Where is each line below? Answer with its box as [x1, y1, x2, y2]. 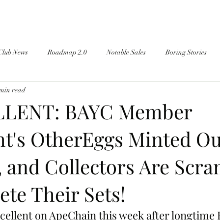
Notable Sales [107, 48, 146, 56]
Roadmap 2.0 [48, 48, 87, 56]
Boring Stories [165, 48, 207, 56]
